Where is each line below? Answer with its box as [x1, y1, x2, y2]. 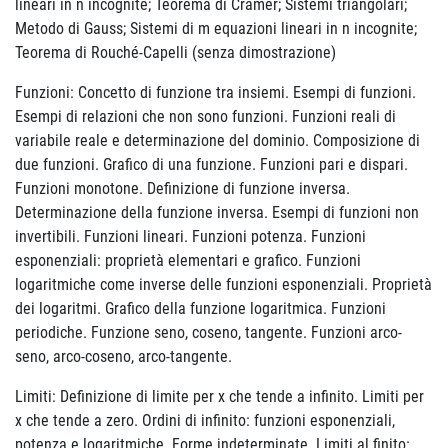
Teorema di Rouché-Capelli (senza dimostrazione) [15, 43, 336, 62]
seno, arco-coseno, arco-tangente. [15, 347, 232, 366]
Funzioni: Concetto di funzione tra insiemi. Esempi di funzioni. [15, 83, 416, 102]
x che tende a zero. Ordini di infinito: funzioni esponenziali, [15, 411, 395, 430]
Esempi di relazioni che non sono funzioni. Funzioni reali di [15, 107, 396, 126]
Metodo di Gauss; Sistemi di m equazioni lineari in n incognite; [15, 19, 417, 38]
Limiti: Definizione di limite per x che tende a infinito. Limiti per [15, 387, 424, 406]
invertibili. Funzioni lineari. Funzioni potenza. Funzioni [15, 227, 366, 246]
